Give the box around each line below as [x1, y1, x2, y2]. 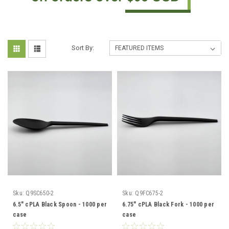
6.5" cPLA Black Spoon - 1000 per [13, 201, 107, 208]
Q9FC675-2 [135, 190, 164, 197]
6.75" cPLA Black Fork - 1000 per [122, 201, 214, 208]
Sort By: [72, 44, 95, 52]
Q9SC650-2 [26, 190, 54, 197]
